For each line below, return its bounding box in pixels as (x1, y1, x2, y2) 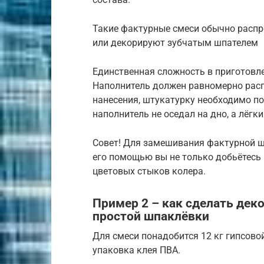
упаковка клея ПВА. (93, 244, 180, 256)
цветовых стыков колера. (93, 166, 206, 177)
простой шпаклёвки (93, 209, 209, 224)
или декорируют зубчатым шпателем (93, 37, 258, 49)
